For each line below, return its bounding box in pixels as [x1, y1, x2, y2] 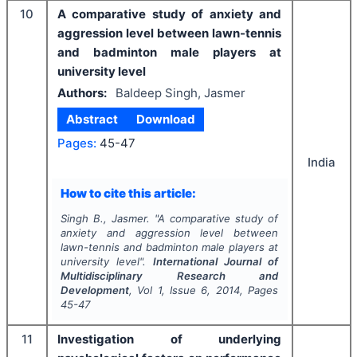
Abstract [66, 112, 119, 127]
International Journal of [153, 255, 279, 268]
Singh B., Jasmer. [60, 212, 150, 225]
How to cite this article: [60, 185, 196, 201]
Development [60, 284, 129, 296]
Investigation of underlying [57, 331, 281, 347]
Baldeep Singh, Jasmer [115, 84, 245, 100]
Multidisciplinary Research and [60, 269, 279, 282]
